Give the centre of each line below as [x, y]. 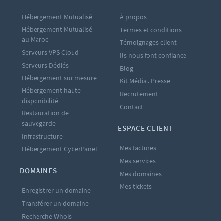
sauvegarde [39, 124]
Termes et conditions [151, 30]
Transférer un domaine [55, 203]
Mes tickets [136, 187]
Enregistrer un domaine [56, 191]
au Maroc [35, 40]
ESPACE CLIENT [146, 128]
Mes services [138, 161]
